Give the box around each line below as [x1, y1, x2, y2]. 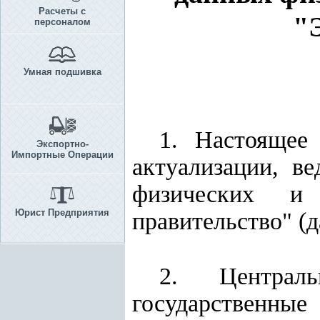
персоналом [34, 16, 91, 27]
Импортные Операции [11, 149, 114, 160]
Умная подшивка [23, 66, 101, 77]
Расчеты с [39, 6, 86, 16]
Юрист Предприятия [15, 207, 109, 218]
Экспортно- [36, 139, 89, 149]
